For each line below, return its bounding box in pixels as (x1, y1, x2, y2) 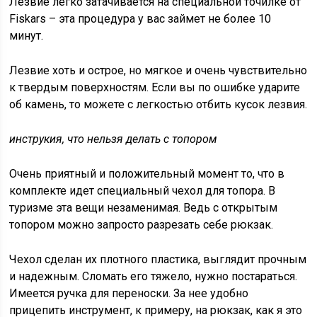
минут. (9, 29, 44, 43)
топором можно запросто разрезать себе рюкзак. (9, 218, 274, 232)
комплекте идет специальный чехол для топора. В (9, 184, 276, 198)
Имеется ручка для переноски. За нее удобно (9, 287, 249, 301)
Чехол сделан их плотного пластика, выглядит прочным (9, 253, 307, 267)
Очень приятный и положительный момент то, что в (9, 167, 285, 181)
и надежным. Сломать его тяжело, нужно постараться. (9, 270, 298, 284)
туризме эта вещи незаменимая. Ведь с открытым (9, 201, 278, 215)
